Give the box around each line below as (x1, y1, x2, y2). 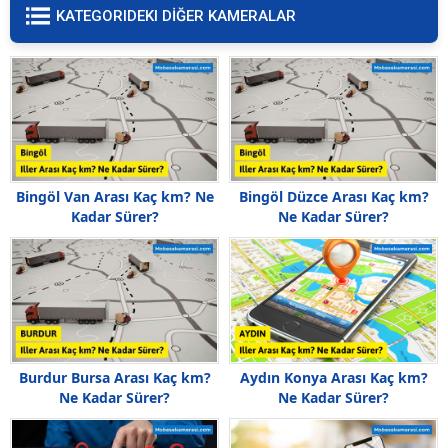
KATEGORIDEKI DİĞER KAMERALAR (56, 7, 296, 25)
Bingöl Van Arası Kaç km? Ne (15, 187, 214, 206)
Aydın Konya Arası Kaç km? (239, 368, 428, 387)
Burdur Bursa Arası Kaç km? (18, 368, 211, 387)
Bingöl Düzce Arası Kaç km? (238, 187, 429, 206)
